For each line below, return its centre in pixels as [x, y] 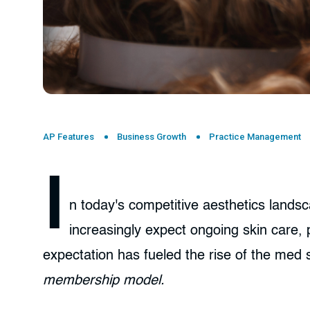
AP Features [69, 137]
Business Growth [152, 137]
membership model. [104, 281]
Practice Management [255, 137]
